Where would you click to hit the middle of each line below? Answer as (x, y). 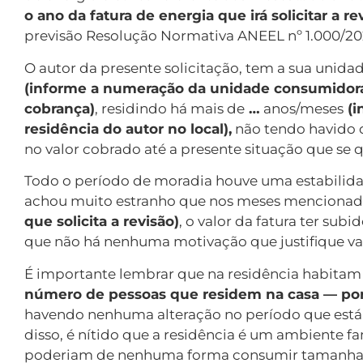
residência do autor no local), (128, 128)
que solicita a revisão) (102, 222)
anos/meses (302, 108)
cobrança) (60, 108)
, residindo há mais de (170, 108)
